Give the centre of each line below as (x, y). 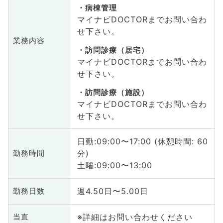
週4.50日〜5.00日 (112, 191)
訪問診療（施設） (117, 92)
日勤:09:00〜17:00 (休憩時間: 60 (142, 142)
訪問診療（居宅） (117, 50)
